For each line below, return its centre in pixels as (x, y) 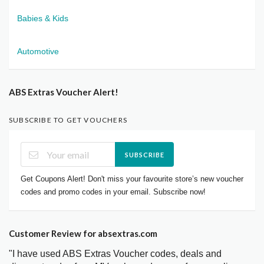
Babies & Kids (43, 18)
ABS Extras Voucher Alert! (64, 92)
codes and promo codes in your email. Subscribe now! (113, 192)
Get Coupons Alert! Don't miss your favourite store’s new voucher (132, 179)
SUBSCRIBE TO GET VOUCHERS (68, 120)
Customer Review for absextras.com (83, 234)
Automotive (38, 51)
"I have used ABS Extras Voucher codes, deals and (115, 254)
